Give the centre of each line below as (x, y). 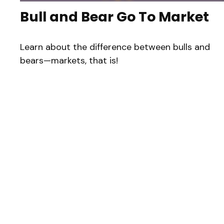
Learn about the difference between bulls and (115, 47)
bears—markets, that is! (69, 60)
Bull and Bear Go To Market (114, 16)
